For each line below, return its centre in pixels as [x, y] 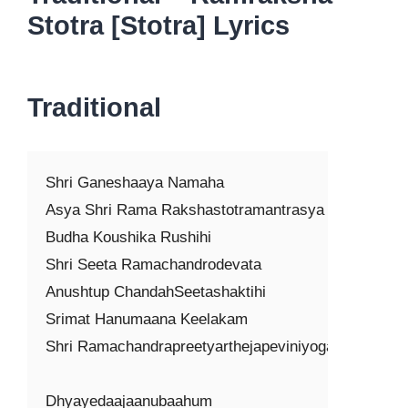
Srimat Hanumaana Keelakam [147, 319]
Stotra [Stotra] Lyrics [158, 25]
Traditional [94, 107]
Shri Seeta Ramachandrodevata [153, 265]
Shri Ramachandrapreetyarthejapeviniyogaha [198, 347]
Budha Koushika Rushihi [128, 237]
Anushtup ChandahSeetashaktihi [156, 292]
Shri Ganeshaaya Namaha [135, 183]
